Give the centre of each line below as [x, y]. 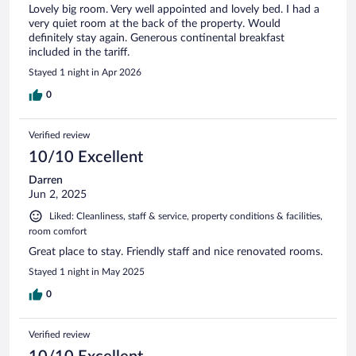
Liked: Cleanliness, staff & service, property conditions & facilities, [186, 216]
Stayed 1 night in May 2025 [87, 271]
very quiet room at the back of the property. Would [155, 23]
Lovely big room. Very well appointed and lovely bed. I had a [174, 9]
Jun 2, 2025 [58, 194]
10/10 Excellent [86, 157]
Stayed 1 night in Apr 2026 [85, 72]
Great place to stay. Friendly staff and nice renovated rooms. [176, 252]
